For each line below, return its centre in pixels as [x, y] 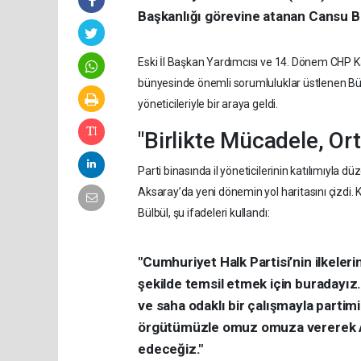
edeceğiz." [171, 349]
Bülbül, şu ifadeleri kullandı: [204, 212]
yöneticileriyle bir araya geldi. [208, 104]
